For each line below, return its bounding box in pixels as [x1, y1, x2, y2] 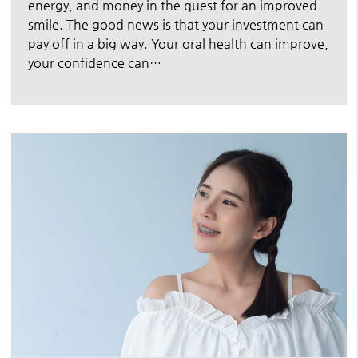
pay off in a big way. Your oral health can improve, [28, 35, 328, 51]
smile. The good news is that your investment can [28, 16, 324, 32]
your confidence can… [28, 54, 161, 70]
